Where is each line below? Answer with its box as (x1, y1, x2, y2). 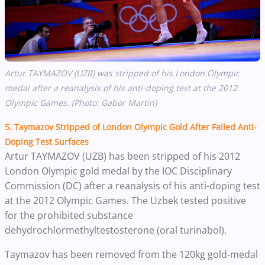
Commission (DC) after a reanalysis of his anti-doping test (5, 179, 260, 192)
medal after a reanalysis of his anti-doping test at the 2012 (5, 82, 237, 93)
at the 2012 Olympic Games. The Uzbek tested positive (5, 193, 246, 207)
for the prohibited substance (5, 208, 133, 222)
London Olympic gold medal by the (5, 164, 162, 177)
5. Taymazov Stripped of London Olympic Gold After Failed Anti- (5, 121, 257, 132)
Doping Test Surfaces (5, 135, 91, 147)
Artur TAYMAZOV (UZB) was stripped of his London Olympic (5, 67, 240, 79)
